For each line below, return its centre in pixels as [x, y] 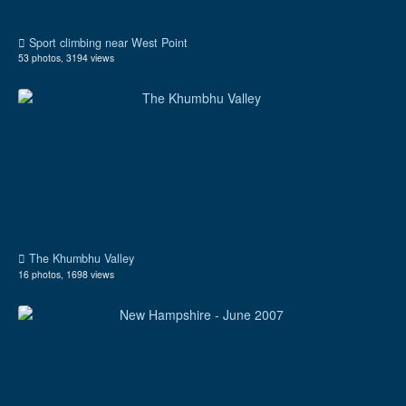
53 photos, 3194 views [66, 58]
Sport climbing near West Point [106, 42]
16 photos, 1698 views [66, 274]
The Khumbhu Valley [80, 259]
